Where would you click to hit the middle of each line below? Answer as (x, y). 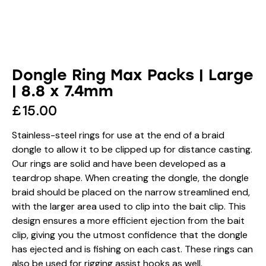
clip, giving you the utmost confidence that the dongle (130, 235)
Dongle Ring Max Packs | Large (133, 75)
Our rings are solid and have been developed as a (119, 164)
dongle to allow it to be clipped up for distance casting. (132, 150)
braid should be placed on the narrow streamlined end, (131, 192)
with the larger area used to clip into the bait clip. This (129, 207)
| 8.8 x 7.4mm (63, 91)
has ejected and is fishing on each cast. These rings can (132, 249)
